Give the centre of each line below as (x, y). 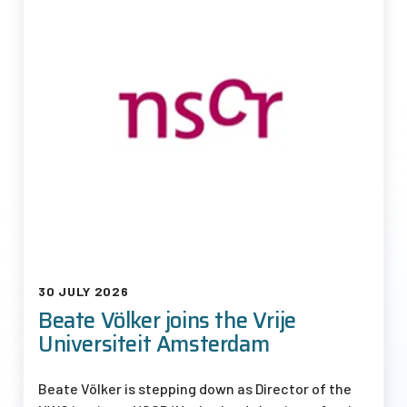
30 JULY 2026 (84, 291)
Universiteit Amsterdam (154, 344)
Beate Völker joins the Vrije (167, 320)
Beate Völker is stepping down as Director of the (195, 388)
